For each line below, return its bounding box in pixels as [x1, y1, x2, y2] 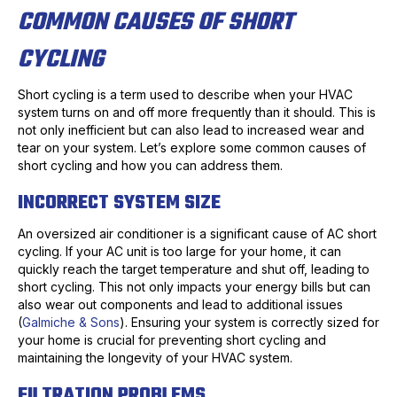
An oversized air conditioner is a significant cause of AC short [18, 226, 377, 242]
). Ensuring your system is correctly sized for [120, 315, 379, 331]
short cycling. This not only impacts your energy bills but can [18, 279, 370, 295]
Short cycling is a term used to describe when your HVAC [18, 87, 353, 103]
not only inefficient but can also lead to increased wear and [18, 122, 364, 138]
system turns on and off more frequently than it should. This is [18, 105, 376, 121]
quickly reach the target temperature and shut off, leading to [18, 261, 370, 277]
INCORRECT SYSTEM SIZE [18, 188, 221, 219]
